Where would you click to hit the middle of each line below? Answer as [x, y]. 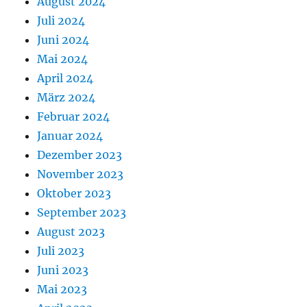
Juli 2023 [61, 251]
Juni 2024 [63, 40]
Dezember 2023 [80, 155]
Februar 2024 [74, 116]
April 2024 [65, 78]
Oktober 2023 [74, 193]
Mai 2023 [62, 289]
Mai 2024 [63, 59]
